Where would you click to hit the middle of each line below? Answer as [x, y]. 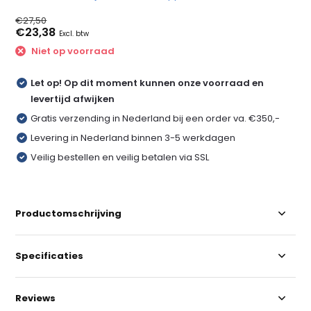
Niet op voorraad [72, 51]
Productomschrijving [69, 213]
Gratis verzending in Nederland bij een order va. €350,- [155, 118]
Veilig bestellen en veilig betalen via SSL [120, 157]
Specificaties [50, 255]
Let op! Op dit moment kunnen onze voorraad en [148, 83]
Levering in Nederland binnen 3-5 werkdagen [133, 137]
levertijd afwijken [73, 99]
